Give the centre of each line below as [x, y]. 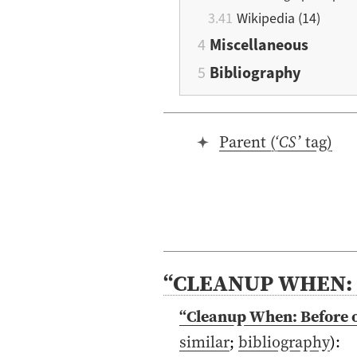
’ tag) [315, 141]
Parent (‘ [249, 141]
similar [204, 341]
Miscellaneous [259, 45]
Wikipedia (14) [279, 18]
